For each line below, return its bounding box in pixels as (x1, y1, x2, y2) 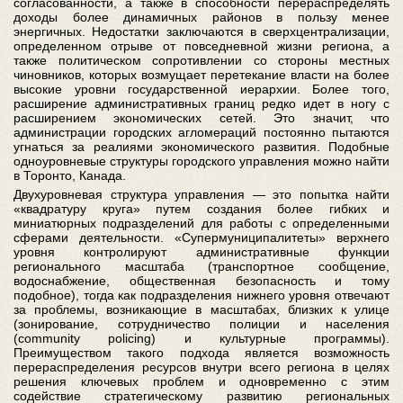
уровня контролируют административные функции (13, 245, 390, 259)
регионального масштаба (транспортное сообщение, (13, 259, 390, 273)
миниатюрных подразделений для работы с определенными (13, 216, 390, 230)
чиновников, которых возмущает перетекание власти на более (13, 67, 390, 82)
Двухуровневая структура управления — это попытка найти (13, 187, 390, 201)
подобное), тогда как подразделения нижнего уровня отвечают (13, 288, 390, 302)
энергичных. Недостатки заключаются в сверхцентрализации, (13, 24, 390, 39)
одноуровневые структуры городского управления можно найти (13, 154, 390, 168)
